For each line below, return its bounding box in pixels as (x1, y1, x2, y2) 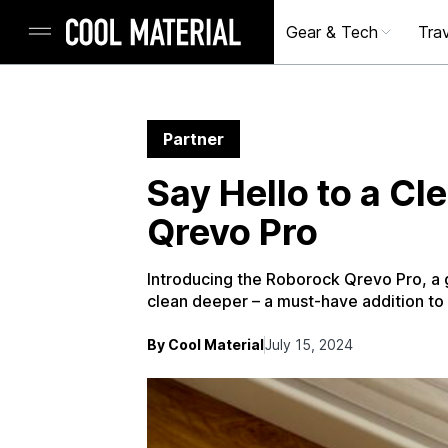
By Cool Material (147, 336, 264, 353)
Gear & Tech (286, 22, 378, 42)
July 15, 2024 (265, 336, 353, 353)
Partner (163, 129, 224, 149)
